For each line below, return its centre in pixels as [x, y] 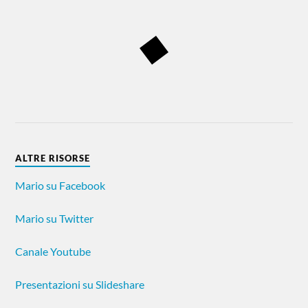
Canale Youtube [53, 251]
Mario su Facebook [60, 185]
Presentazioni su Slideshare [80, 284]
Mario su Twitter [55, 218]
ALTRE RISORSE [53, 158]
